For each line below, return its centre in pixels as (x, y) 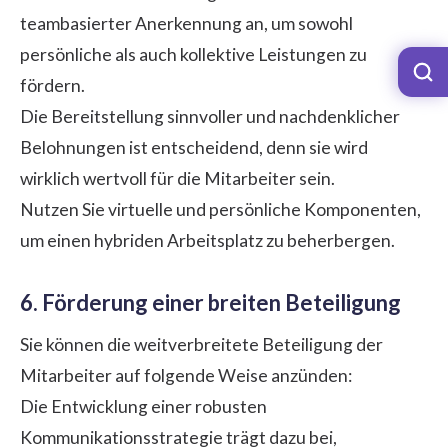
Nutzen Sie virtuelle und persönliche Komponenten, (220, 209)
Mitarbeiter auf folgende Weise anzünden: (186, 375)
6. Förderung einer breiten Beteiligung (210, 302)
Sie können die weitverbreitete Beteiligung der (201, 344)
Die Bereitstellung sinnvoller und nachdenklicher (210, 116)
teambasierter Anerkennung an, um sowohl (186, 23)
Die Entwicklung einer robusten (143, 406)
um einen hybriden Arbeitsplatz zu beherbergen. (207, 240)
